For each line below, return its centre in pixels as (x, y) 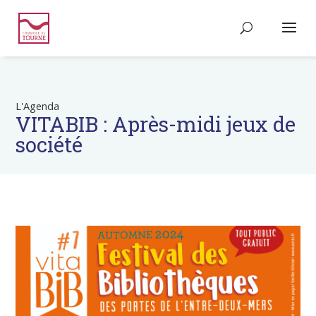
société (49, 145)
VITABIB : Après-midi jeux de (156, 124)
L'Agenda (38, 106)
